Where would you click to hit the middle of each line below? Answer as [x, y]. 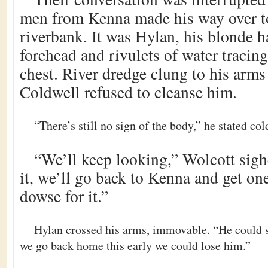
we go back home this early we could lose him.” [135, 246]
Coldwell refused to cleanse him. [128, 92]
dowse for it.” [64, 196]
